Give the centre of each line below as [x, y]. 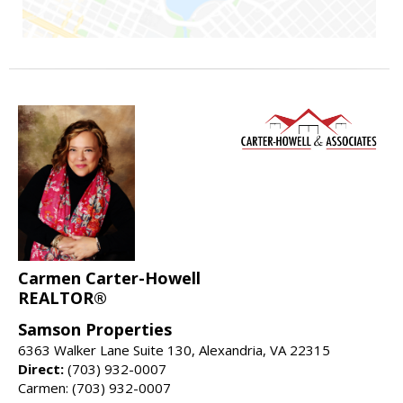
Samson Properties [95, 330]
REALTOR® [63, 298]
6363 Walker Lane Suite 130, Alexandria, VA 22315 [174, 350]
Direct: [41, 369]
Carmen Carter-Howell [109, 278]
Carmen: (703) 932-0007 [94, 388]
